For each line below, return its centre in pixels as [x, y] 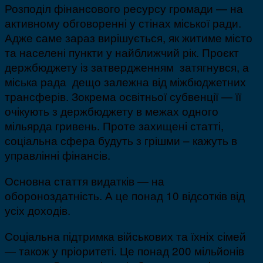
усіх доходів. [38, 210]
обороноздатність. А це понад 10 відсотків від [125, 195]
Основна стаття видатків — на [85, 181]
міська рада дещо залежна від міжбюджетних [125, 82]
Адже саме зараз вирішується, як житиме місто [129, 38]
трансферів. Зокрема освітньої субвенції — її [123, 96]
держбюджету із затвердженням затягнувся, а [127, 67]
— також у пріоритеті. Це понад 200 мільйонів [124, 251]
